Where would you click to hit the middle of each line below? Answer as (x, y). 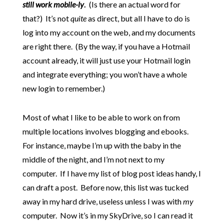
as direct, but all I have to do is (138, 18)
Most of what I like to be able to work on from (101, 117)
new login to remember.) (63, 88)
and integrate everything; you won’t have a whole (104, 74)
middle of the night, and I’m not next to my (93, 159)
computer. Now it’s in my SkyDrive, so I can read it (107, 215)
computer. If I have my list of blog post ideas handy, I (111, 173)
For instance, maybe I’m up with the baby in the (101, 145)
